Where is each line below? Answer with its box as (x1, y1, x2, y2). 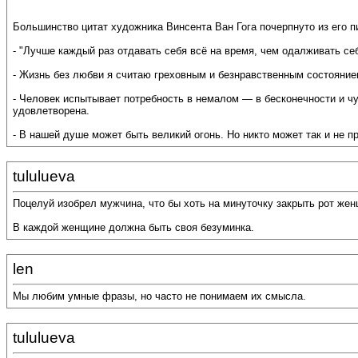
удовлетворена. (13, 105, 89, 117)
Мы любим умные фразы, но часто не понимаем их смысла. (13, 290, 306, 303)
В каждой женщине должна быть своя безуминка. (13, 221, 254, 234)
